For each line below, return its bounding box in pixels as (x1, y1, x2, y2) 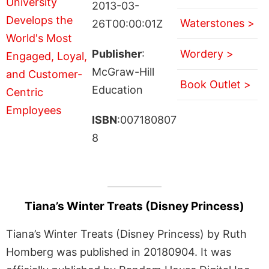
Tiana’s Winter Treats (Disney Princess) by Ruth (6, 227, 247, 240)
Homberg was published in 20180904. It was (6, 245, 231, 258)
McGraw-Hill (91, 65, 154, 78)
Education (91, 83, 143, 96)
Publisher (91, 47, 142, 60)
